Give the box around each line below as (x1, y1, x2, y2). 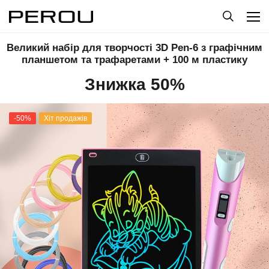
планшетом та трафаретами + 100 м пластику (22, 54, 247, 65)
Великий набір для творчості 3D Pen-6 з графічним (7, 42, 262, 53)
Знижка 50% (84, 75, 185, 94)
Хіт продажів (44, 114, 87, 122)
